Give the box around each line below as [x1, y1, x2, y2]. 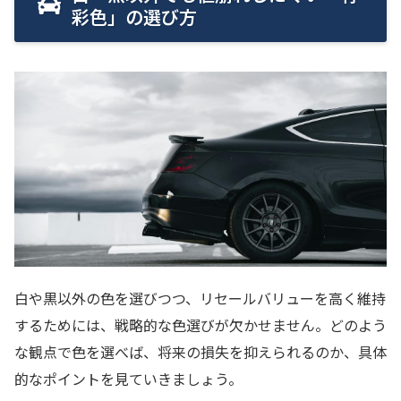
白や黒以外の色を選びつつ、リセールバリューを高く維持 [14, 287, 386, 310]
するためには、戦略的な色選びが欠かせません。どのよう [14, 314, 387, 337]
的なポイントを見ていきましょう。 [14, 368, 243, 390]
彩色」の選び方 [72, 4, 197, 30]
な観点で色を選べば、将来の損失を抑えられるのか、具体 [14, 341, 387, 363]
